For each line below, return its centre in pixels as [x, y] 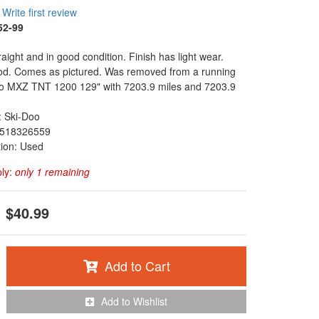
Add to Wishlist [134, 301]
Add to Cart [137, 266]
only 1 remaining [52, 172]
